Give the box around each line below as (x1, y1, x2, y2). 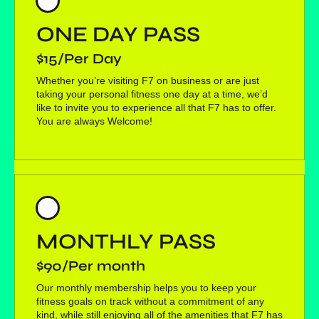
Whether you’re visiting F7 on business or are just (36, 75, 259, 87)
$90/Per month (36, 257, 145, 276)
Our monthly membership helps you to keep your (36, 282, 256, 294)
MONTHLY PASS (36, 229, 216, 255)
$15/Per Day (36, 50, 122, 68)
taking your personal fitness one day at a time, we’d (36, 88, 268, 100)
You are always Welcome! (36, 115, 152, 127)
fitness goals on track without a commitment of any (36, 296, 264, 308)
